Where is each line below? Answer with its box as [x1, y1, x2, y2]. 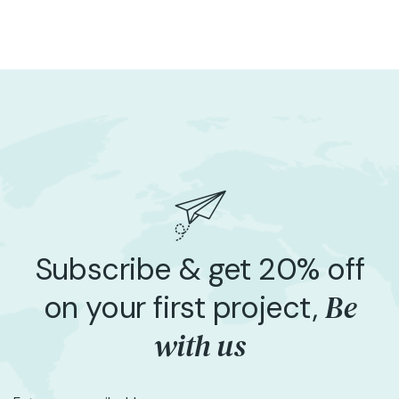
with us [153, 324, 246, 366]
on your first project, [43, 287, 326, 328]
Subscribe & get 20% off [34, 248, 365, 289]
